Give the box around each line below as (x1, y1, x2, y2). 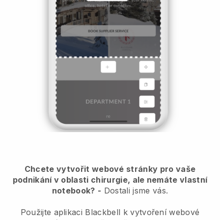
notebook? (52, 185, 95, 195)
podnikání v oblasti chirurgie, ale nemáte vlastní (12, 174, 208, 185)
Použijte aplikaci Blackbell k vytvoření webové (20, 207, 200, 217)
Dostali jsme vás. (101, 185, 168, 195)
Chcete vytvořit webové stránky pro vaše (24, 164, 196, 174)
